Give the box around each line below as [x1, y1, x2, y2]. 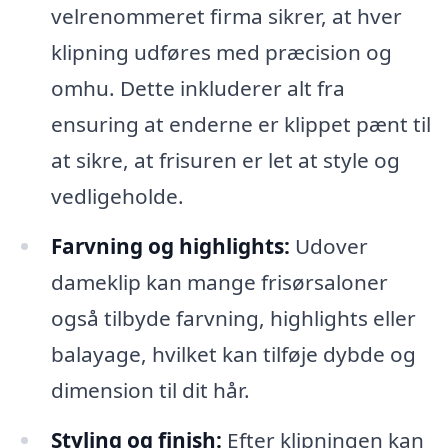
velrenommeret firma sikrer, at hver [50, 2, 402, 31]
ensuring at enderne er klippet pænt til [50, 110, 431, 139]
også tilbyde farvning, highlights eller [50, 304, 416, 333]
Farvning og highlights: [50, 232, 290, 261]
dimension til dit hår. [50, 376, 250, 405]
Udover [289, 232, 368, 261]
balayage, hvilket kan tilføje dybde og [50, 340, 416, 369]
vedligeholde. [50, 182, 184, 211]
